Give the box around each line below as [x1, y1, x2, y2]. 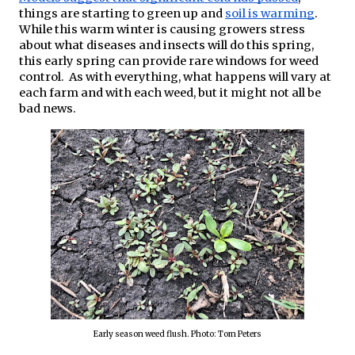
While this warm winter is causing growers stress [19, 22, 305, 37]
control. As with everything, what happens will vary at [19, 70, 331, 85]
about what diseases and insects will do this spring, [19, 38, 314, 53]
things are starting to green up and [19, 6, 225, 21]
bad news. [19, 101, 76, 116]
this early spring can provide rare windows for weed [19, 54, 319, 69]
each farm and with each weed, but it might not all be [19, 86, 321, 101]
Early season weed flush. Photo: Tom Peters [94, 329, 261, 340]
